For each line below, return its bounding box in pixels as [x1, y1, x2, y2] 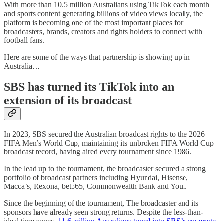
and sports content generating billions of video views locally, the [4, 9, 203, 18]
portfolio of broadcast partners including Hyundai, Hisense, [4, 173, 188, 182]
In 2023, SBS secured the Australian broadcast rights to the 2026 [4, 130, 205, 139]
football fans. [4, 36, 44, 44]
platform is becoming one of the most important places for [4, 18, 183, 27]
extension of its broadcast [4, 93, 132, 107]
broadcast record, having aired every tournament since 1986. [4, 147, 191, 156]
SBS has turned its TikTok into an [4, 80, 174, 93]
